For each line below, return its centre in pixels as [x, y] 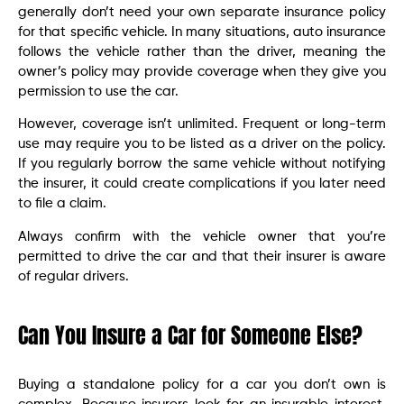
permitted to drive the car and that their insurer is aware [202, 256]
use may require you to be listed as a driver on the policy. [202, 144]
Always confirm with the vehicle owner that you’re [202, 236]
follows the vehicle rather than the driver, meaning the [202, 51]
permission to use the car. [98, 91]
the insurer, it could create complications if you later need [202, 184]
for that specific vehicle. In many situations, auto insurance [202, 32]
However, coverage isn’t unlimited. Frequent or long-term [202, 124]
